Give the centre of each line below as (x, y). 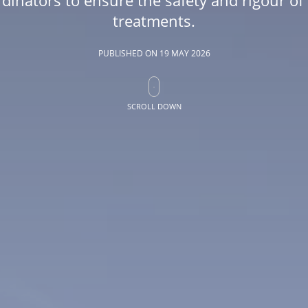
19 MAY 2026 (185, 53)
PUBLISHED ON (129, 53)
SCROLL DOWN (154, 106)
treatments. (154, 20)
